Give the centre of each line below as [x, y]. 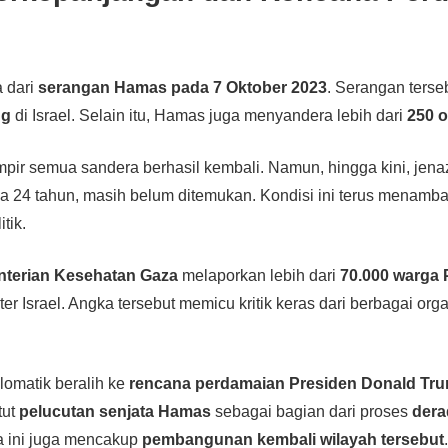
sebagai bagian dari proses [312, 411]
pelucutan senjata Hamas [115, 411]
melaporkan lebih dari [259, 275]
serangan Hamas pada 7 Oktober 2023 [183, 87]
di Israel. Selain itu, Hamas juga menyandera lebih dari [209, 115]
